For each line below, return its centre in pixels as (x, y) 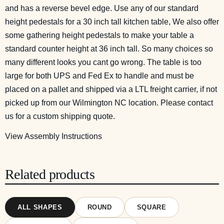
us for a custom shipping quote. (60, 116)
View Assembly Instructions (53, 136)
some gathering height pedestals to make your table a (99, 35)
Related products (50, 174)
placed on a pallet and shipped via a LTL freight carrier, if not (111, 89)
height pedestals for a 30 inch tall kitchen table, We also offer (112, 21)
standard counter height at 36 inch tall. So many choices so (109, 48)
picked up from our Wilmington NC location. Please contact (109, 102)
